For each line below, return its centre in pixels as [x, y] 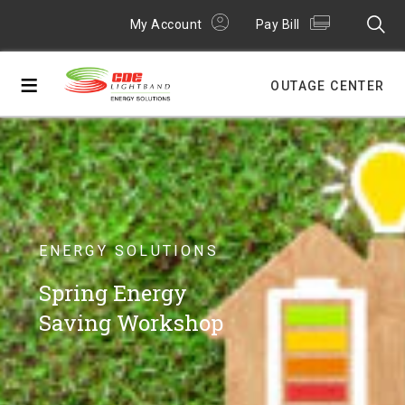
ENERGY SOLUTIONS [128, 251]
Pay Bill [278, 24]
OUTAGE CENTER [328, 86]
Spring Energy [113, 293]
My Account [166, 24]
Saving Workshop [131, 323]
